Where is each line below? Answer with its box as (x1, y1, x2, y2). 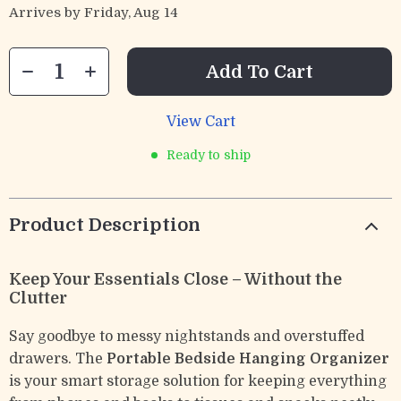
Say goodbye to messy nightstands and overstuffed (9, 328, 364, 345)
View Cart (166, 114, 235, 130)
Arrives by (9, 4, 84, 21)
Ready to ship (166, 148, 251, 162)
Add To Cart (206, 61, 313, 82)
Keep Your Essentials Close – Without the (9, 270, 342, 288)
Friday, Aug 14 (84, 4, 178, 21)
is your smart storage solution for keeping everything (9, 373, 387, 389)
